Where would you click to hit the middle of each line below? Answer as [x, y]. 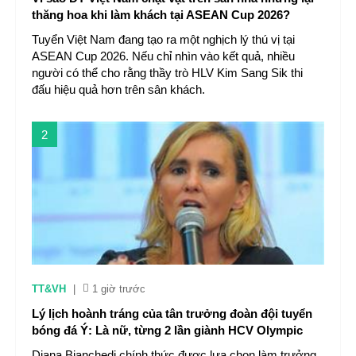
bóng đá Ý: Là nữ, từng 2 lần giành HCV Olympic [167, 330]
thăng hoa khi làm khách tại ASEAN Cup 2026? [161, 15]
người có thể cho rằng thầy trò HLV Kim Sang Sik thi [167, 73]
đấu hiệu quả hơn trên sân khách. [118, 89]
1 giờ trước [119, 289]
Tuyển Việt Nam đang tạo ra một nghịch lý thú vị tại [163, 39]
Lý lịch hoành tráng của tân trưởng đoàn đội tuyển [172, 313]
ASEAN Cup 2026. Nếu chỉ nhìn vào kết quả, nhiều [163, 56]
